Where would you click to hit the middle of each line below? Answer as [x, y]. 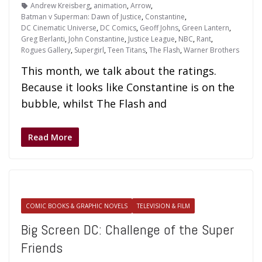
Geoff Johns [159, 28]
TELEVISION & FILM [163, 206]
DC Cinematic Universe [59, 28]
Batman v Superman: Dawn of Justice [81, 17]
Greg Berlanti [43, 39]
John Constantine [96, 39]
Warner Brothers [211, 50]
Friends [42, 248]
